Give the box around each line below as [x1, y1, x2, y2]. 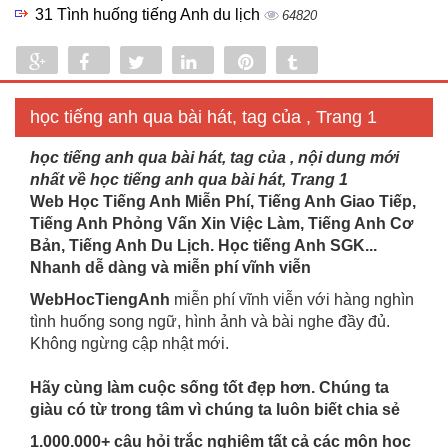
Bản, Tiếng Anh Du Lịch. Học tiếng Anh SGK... [30, 236, 377, 254]
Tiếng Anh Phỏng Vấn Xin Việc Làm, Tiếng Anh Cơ [30, 214, 413, 232]
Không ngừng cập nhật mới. [30, 334, 229, 352]
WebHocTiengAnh [30, 290, 170, 308]
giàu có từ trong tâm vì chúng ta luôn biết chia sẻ [30, 400, 400, 418]
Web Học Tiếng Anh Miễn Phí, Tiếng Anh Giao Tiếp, [30, 192, 416, 210]
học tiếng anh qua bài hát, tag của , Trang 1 [30, 106, 377, 127]
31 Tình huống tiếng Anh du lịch [35, 5, 264, 23]
